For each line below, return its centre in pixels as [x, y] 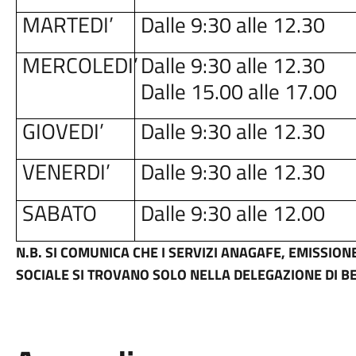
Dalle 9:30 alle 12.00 [233, 213]
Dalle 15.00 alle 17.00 [239, 91]
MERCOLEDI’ [81, 65]
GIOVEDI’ [64, 131]
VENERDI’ [67, 172]
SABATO [60, 213]
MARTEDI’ [68, 25]
